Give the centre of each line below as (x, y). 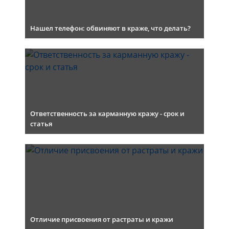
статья (41, 124)
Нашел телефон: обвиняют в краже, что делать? (110, 28)
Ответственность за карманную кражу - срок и (107, 113)
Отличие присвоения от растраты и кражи (102, 219)
